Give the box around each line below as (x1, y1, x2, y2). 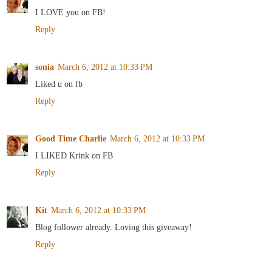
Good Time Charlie (35, 133, 106, 143)
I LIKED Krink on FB (35, 150, 113, 160)
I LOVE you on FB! (35, 7, 106, 17)
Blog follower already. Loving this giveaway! (35, 222, 192, 232)
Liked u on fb (35, 78, 83, 89)
